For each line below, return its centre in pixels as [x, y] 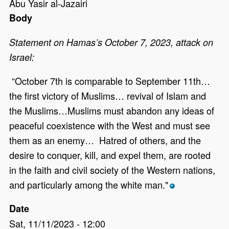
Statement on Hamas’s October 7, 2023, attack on [111, 42]
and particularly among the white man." [89, 185]
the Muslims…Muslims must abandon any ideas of [112, 111]
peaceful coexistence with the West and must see [110, 125]
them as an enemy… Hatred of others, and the [105, 140]
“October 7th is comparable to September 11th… [110, 81]
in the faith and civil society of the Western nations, [112, 170]
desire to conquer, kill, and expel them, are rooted [110, 155]
